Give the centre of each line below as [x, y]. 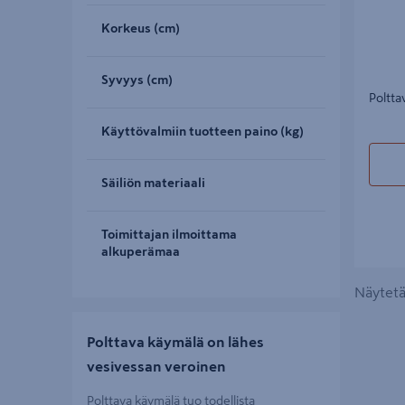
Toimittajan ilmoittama [169, 234]
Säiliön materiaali [153, 183]
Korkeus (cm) [141, 28]
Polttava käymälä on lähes [175, 342]
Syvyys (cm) [137, 80]
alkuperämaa [141, 251]
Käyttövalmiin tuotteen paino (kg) [202, 131]
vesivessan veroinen [156, 366]
